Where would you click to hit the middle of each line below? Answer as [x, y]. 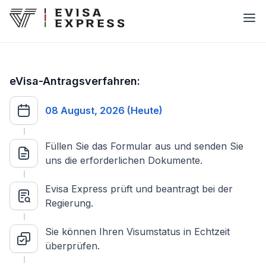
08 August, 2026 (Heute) [104, 110]
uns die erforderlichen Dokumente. [124, 160]
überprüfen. [72, 246]
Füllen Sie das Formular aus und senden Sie [144, 146]
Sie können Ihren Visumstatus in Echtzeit [137, 232]
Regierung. [69, 203]
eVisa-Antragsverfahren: [75, 81]
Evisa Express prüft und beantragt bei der [139, 189]
